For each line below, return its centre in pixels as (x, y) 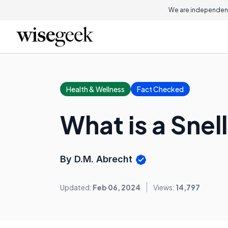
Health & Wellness (95, 89)
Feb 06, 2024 (117, 188)
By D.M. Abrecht (97, 159)
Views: (164, 188)
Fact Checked (160, 89)
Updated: (76, 188)
